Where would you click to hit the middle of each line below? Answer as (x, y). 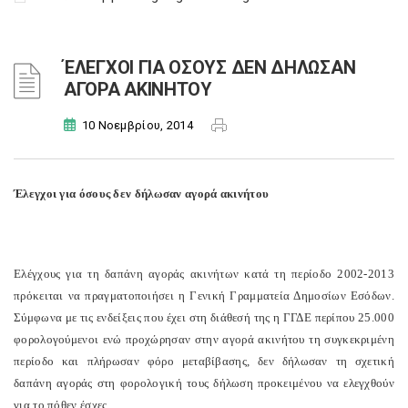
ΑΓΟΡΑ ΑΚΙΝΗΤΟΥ (138, 89)
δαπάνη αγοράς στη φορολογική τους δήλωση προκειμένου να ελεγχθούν (204, 383)
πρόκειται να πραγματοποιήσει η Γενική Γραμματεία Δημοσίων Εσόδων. (204, 296)
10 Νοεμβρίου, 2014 (138, 125)
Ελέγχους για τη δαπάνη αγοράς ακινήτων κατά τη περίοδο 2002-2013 (204, 274)
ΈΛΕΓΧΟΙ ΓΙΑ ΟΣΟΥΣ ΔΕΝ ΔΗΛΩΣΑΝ (210, 67)
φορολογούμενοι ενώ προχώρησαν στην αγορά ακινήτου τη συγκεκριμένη (204, 339)
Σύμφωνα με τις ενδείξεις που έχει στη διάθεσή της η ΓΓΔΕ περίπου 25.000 (204, 317)
